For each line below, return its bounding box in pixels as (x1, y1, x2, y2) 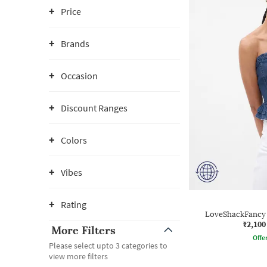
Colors (61, 134, 87, 146)
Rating (61, 198, 86, 210)
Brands (61, 38, 89, 49)
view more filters (49, 251, 108, 262)
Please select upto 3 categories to (49, 240, 167, 251)
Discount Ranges (61, 102, 128, 114)
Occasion (61, 70, 98, 82)
